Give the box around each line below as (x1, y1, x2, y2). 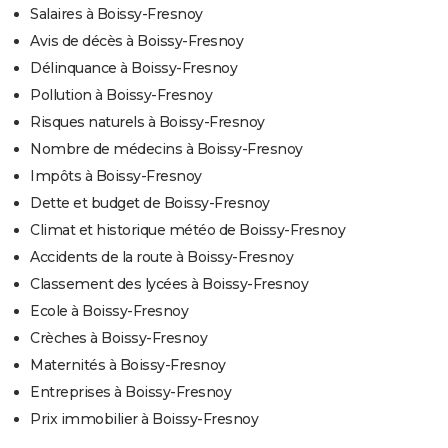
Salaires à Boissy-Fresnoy (30, 4, 203, 23)
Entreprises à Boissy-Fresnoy (30, 382, 231, 401)
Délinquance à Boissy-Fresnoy (30, 58, 237, 77)
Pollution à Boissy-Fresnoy (30, 85, 212, 104)
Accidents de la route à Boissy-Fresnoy (30, 247, 293, 266)
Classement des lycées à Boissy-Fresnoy (30, 274, 308, 293)
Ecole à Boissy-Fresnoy (30, 301, 188, 320)
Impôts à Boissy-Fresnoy (30, 166, 202, 185)
